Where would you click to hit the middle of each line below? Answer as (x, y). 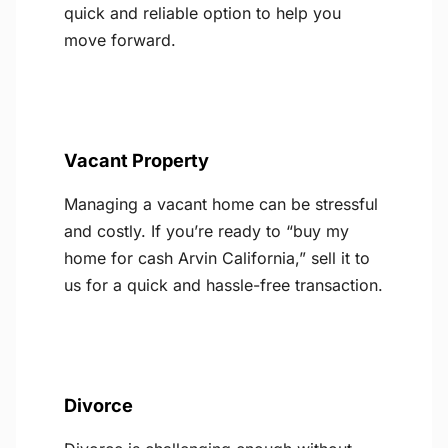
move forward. (120, 40)
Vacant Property (136, 160)
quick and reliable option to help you (202, 13)
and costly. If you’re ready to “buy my (206, 231)
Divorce (98, 405)
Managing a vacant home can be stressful (221, 204)
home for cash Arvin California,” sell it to (217, 258)
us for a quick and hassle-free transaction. (223, 285)
